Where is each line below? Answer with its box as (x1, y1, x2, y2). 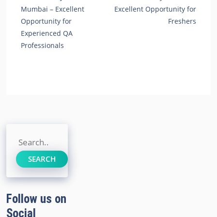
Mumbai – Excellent (21, 4, 85, 14)
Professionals (21, 40, 64, 50)
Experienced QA (21, 28, 73, 38)
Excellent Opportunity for (114, 4, 196, 14)
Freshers (168, 16, 196, 26)
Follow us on (6, 192, 67, 206)
